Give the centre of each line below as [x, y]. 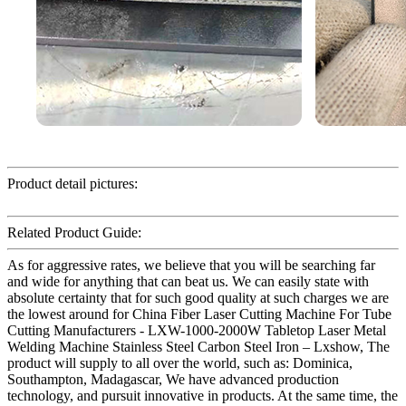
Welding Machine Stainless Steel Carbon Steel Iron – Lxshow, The [198, 347]
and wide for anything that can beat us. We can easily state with [188, 282]
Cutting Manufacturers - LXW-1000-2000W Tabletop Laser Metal [197, 331]
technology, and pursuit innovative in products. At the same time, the [203, 396]
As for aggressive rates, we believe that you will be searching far [191, 266]
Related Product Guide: [74, 233]
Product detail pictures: [72, 184]
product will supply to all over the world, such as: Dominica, [180, 363]
